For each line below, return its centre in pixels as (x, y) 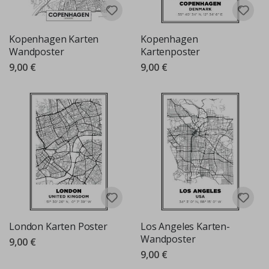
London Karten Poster (58, 226)
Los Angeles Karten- (185, 226)
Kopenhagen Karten (54, 39)
